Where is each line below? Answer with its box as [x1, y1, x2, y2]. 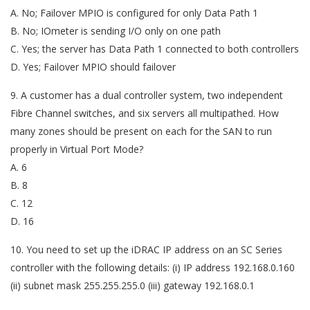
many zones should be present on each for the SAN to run [10, 124, 272, 138]
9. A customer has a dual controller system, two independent [10, 88, 283, 102]
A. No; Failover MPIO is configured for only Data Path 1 [10, 6, 258, 19]
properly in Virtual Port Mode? [10, 142, 143, 156]
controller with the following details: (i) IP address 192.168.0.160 [10, 260, 295, 274]
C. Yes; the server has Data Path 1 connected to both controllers [10, 42, 299, 55]
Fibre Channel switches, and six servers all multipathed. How [10, 106, 279, 120]
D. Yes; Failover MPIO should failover [10, 60, 176, 73]
